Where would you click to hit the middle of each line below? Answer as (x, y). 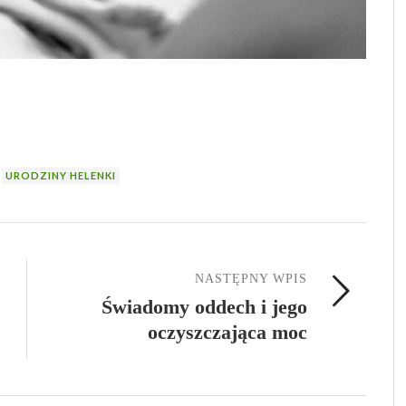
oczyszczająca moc (227, 333)
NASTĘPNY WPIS (251, 279)
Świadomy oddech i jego (204, 307)
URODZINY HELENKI (61, 176)
